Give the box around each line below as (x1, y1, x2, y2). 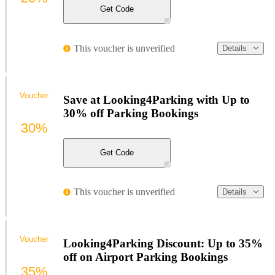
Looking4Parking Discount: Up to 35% (63, 237, 263, 250)
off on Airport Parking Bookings (63, 250, 228, 264)
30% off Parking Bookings (63, 107, 198, 120)
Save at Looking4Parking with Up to (63, 93, 250, 107)
